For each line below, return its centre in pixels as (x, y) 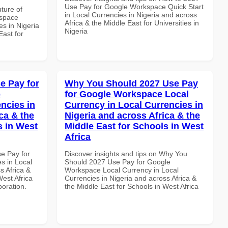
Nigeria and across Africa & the (132, 115)
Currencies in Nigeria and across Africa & (131, 178)
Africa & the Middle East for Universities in (132, 23)
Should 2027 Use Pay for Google (118, 162)
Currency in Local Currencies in (134, 105)
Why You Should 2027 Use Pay (131, 83)
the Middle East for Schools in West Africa (132, 186)
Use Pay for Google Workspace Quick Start (134, 6)
